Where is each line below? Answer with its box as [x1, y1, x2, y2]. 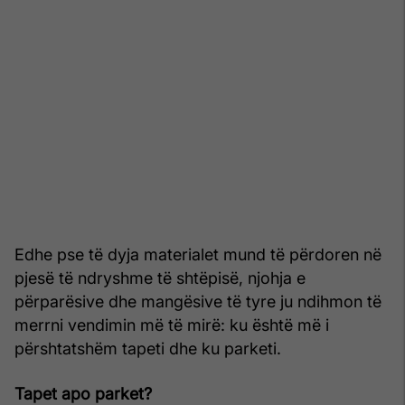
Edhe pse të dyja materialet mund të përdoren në [14, 244, 381, 264]
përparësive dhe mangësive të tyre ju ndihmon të [14, 291, 381, 311]
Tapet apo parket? [14, 383, 152, 403]
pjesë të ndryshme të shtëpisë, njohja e [14, 268, 306, 287]
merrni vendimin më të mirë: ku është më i [14, 315, 329, 334]
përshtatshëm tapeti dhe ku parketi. [14, 338, 281, 358]
